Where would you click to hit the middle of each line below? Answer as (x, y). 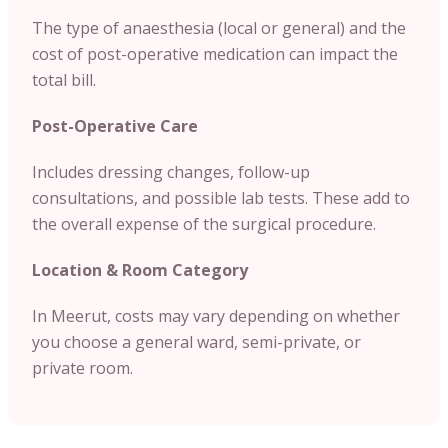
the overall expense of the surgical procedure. (204, 223)
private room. (82, 367)
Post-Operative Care (115, 125)
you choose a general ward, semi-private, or (196, 341)
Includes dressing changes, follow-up (171, 171)
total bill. (64, 79)
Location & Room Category (140, 269)
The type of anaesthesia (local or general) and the (219, 27)
